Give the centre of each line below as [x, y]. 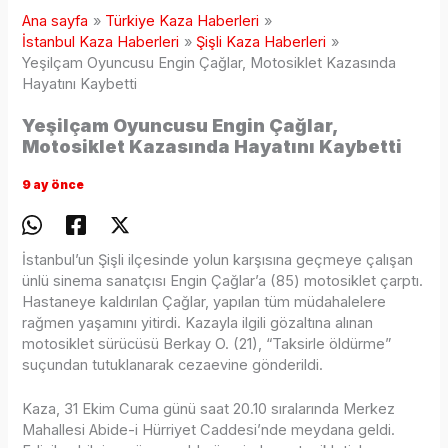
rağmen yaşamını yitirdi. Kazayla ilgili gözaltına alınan [198, 322]
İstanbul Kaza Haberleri [101, 41]
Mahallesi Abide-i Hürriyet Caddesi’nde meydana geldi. [209, 429]
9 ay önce [53, 184]
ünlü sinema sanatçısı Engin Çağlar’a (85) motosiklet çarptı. [223, 280]
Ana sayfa [55, 20]
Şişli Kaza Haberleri [261, 41]
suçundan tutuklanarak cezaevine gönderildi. [173, 364]
